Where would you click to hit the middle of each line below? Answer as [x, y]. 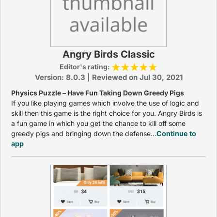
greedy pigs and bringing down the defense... [84, 133]
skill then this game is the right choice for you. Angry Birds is [107, 113]
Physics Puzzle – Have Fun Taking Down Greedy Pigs [98, 93]
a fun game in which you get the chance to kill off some [98, 123]
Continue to [176, 133]
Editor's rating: [85, 67]
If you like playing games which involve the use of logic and [105, 103]
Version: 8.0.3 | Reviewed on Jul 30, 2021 [108, 77]
